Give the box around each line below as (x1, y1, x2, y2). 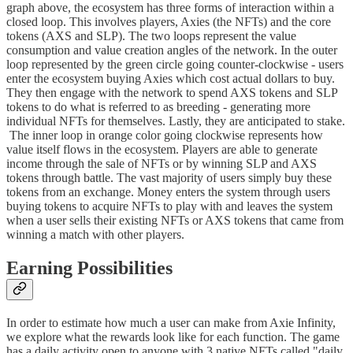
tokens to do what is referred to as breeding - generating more (6, 100, 310, 114)
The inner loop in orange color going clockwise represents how (6, 128, 323, 143)
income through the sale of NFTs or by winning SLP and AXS (6, 157, 317, 171)
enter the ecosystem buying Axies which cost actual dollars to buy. (6, 72, 335, 86)
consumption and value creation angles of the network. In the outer (6, 43, 337, 58)
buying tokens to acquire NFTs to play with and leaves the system (6, 199, 333, 214)
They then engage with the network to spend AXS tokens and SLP (6, 86, 337, 100)
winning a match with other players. (6, 228, 184, 242)
